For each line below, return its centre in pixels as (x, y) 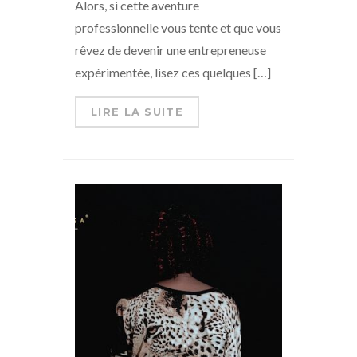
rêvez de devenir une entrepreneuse (171, 49)
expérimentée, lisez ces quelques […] (173, 72)
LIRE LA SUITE (137, 111)
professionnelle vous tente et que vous (178, 27)
